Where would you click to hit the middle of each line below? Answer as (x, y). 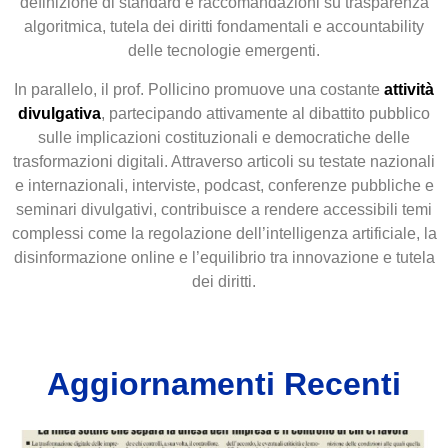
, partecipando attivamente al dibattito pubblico (265, 113)
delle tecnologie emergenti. (224, 51)
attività (409, 89)
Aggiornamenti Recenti (224, 384)
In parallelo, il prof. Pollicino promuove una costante (199, 89)
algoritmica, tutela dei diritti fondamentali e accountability (224, 27)
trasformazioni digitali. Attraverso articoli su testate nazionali (224, 161)
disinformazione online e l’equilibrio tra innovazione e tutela (224, 257)
